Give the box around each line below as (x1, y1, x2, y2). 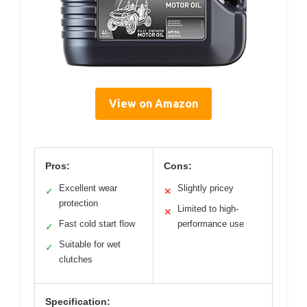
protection (59, 198, 98, 209)
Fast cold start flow (59, 219, 135, 230)
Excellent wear (59, 183, 117, 194)
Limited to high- (177, 204, 238, 214)
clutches (59, 254, 93, 265)
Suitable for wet (59, 239, 121, 250)
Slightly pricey (177, 183, 234, 194)
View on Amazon (109, 97, 198, 110)
